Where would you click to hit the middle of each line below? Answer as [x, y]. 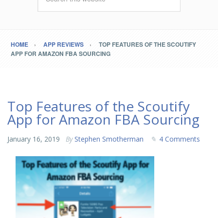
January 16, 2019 [34, 139]
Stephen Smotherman [109, 139]
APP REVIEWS [64, 44]
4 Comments [180, 139]
